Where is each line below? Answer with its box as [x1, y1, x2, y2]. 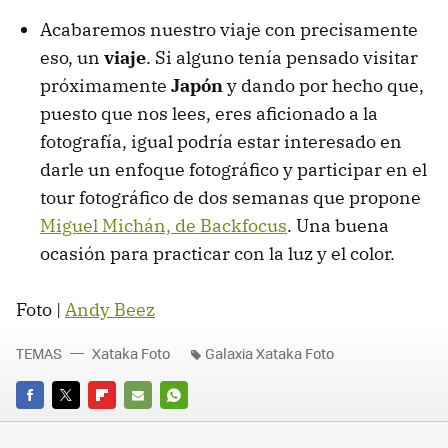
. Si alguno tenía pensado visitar [146, 45, 418, 69]
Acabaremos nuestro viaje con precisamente [40, 17, 418, 41]
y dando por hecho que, [223, 73, 424, 97]
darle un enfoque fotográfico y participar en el [40, 157, 427, 181]
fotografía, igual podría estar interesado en [40, 129, 402, 153]
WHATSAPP [160, 412, 232, 432]
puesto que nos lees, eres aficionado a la [40, 101, 378, 125]
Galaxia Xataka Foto [205, 342, 334, 363]
